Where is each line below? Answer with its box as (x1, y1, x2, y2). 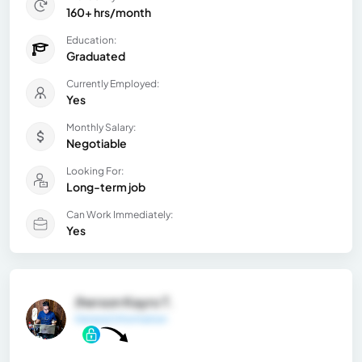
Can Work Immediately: (66, 208, 173, 221)
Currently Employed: (66, 77, 159, 90)
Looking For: (66, 164, 124, 177)
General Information (74, 312, 167, 325)
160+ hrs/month (66, 4, 151, 19)
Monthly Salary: (66, 120, 136, 133)
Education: (66, 33, 116, 46)
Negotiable (66, 135, 127, 150)
